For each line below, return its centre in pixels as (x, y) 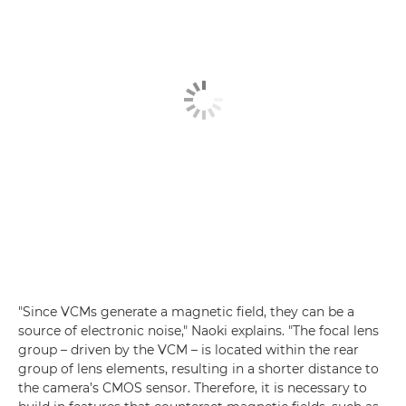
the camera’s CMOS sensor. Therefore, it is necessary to (193, 387)
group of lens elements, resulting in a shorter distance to (198, 368)
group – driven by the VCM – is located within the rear (188, 349)
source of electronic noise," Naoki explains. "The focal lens (198, 330)
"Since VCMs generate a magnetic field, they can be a (186, 311)
